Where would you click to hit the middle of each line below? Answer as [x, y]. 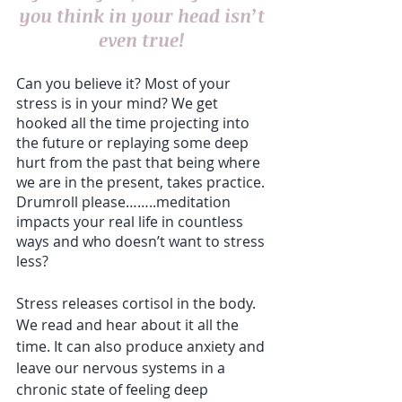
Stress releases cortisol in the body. [138, 304]
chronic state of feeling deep [114, 390]
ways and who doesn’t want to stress [142, 242]
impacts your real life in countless [131, 222]
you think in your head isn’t [144, 16]
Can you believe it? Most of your [125, 84]
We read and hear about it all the [129, 325]
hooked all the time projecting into [135, 123]
